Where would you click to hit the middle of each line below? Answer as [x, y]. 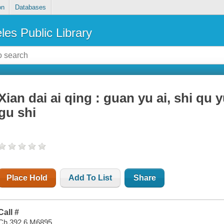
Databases [30, 7]
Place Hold [27, 178]
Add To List [90, 178]
